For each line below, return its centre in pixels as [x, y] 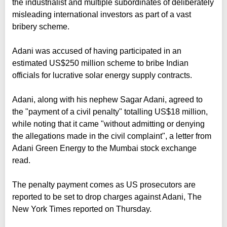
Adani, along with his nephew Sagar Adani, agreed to [107, 99]
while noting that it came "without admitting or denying [108, 124]
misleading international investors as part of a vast [102, 14]
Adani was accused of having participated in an [97, 51]
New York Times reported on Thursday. [82, 209]
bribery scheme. [41, 26]
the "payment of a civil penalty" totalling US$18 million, [110, 111]
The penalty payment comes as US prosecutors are [104, 184]
